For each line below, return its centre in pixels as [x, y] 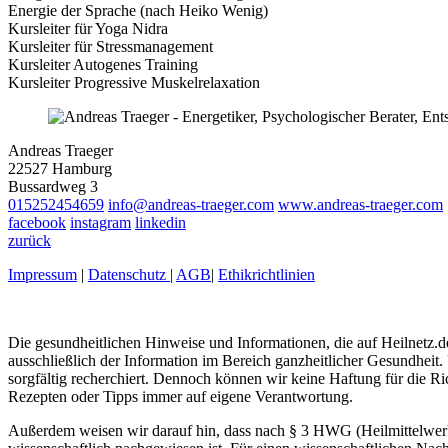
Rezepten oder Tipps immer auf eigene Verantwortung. [180, 396]
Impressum [42, 274]
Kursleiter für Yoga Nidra [88, 28]
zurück [29, 240]
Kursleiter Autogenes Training [103, 64]
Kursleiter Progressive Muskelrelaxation [134, 82]
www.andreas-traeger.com [360, 204]
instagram [100, 222]
